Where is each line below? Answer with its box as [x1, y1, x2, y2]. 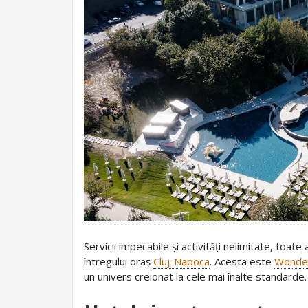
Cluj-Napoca [153, 254, 210, 268]
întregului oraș [84, 254, 153, 268]
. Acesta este [210, 254, 274, 268]
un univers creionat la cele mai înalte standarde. [84, 269, 307, 283]
